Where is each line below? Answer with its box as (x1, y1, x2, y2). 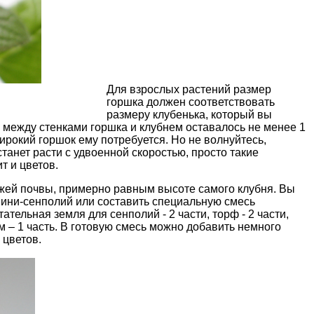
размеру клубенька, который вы (106, 109, 272, 121)
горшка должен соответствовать (106, 96, 275, 109)
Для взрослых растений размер (106, 83, 271, 96)
